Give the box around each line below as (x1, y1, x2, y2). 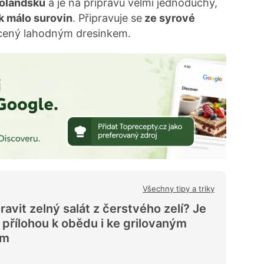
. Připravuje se (72, 12, 142, 25)
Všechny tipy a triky (143, 184, 214, 194)
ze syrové (142, 12, 195, 25)
